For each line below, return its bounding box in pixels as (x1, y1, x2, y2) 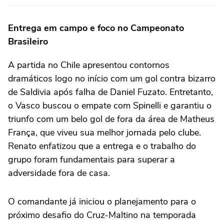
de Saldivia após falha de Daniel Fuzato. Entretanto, (8, 85, 213, 98)
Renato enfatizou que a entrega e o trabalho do (8, 139, 196, 152)
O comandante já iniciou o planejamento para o (8, 195, 196, 207)
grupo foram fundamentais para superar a (8, 153, 175, 165)
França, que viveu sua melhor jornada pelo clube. (8, 126, 201, 138)
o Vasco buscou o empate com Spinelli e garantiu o (8, 99, 211, 111)
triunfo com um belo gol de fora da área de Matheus (8, 112, 214, 125)
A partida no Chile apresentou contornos (8, 58, 169, 71)
